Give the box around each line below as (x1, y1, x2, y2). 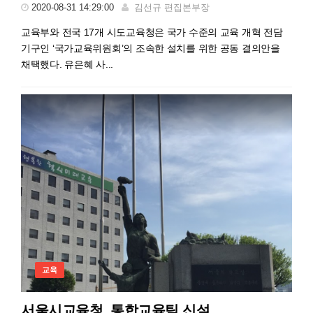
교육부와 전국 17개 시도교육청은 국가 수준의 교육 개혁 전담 (21, 27, 283, 38)
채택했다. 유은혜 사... (21, 59, 114, 71)
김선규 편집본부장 (134, 2, 210, 13)
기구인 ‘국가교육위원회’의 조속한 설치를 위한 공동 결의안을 (21, 43, 280, 54)
